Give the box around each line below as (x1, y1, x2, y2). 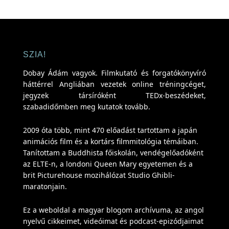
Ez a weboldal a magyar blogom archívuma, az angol (22, 205, 204, 215)
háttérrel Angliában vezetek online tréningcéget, (22, 79, 207, 89)
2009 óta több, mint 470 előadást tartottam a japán (22, 125, 197, 135)
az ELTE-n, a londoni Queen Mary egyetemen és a (22, 159, 193, 169)
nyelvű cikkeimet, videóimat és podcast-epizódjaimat (22, 216, 203, 226)
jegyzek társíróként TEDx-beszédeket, (22, 90, 207, 100)
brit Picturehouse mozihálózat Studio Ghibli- (22, 170, 175, 180)
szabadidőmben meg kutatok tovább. (22, 102, 150, 111)
